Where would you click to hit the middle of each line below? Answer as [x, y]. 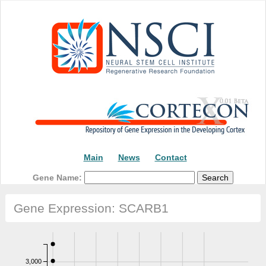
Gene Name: [58, 177]
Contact [171, 157]
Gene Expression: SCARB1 [91, 208]
